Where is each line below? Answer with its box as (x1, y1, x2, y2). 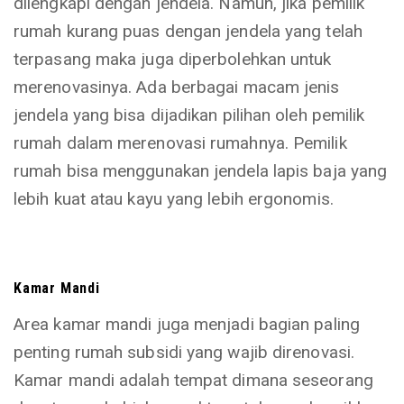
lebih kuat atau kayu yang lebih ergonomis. (14, 188, 334, 209)
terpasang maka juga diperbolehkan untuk (14, 49, 332, 69)
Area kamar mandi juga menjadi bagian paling (14, 314, 360, 335)
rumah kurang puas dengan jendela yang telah (14, 21, 363, 41)
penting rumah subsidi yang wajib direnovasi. (14, 342, 354, 363)
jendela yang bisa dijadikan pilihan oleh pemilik (14, 105, 365, 125)
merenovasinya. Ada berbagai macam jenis (14, 77, 340, 97)
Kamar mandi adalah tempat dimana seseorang (14, 370, 373, 390)
